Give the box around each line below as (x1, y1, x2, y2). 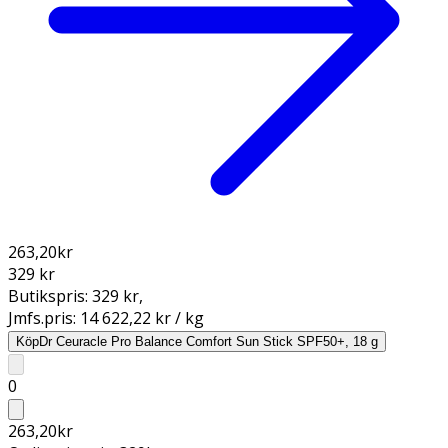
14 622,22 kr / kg (80, 306, 204, 329)
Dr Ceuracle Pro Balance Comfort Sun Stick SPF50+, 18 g (39, 333, 378, 349)
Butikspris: (8, 284, 92, 307)
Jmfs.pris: (8, 306, 80, 329)
